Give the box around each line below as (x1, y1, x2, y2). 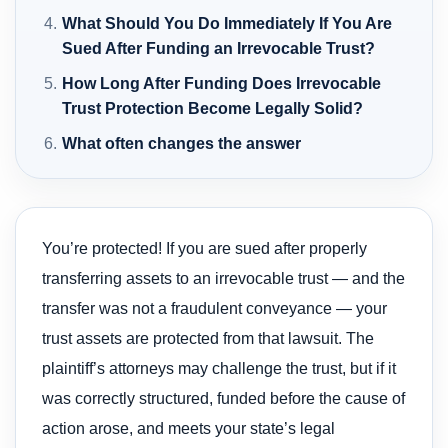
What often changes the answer (62, 134, 302, 152)
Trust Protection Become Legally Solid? (62, 99, 364, 117)
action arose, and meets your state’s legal (42, 419, 335, 437)
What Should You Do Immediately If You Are (62, 14, 393, 32)
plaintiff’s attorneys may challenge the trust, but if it (42, 359, 396, 377)
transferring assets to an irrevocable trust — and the (42, 269, 405, 287)
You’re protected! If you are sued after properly (42, 239, 367, 257)
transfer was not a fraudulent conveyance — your (42, 299, 387, 317)
